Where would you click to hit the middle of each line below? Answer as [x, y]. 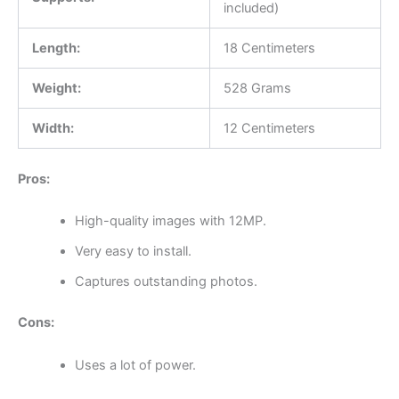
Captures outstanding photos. [166, 282]
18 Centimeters [269, 49]
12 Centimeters [269, 129]
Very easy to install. [133, 252]
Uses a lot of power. [135, 365]
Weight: [56, 89]
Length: [56, 49]
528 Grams [257, 89]
